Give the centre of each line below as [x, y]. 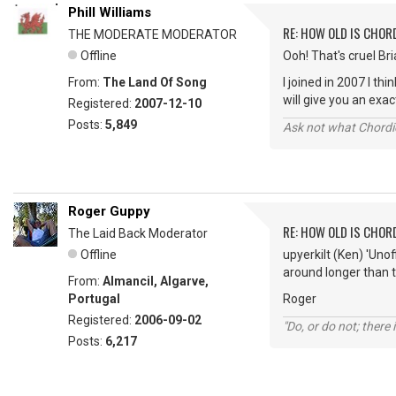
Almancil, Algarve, [156, 281]
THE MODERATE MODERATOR [152, 34]
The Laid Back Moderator [138, 233]
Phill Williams [110, 12]
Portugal [94, 299]
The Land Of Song [155, 82]
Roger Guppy [109, 211]
